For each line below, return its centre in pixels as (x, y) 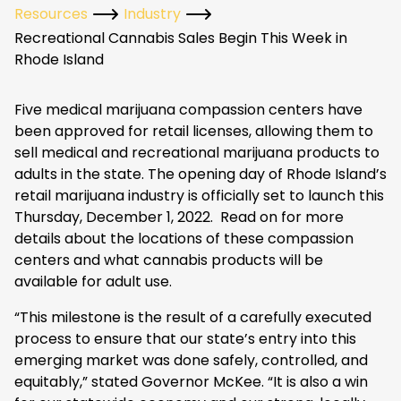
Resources (51, 14)
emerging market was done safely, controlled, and (191, 360)
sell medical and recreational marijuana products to (197, 153)
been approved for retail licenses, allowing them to (194, 131)
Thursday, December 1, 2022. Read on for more (179, 217)
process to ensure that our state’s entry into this (185, 339)
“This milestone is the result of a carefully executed (193, 317)
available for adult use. (95, 282)
